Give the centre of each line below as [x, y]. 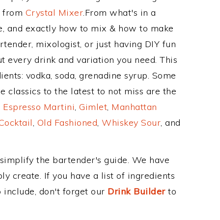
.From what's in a [120, 13]
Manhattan [134, 107]
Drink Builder [137, 191]
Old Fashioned [67, 123]
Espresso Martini [39, 107]
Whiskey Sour [131, 123]
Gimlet [93, 107]
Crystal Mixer [54, 13]
